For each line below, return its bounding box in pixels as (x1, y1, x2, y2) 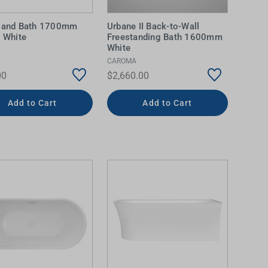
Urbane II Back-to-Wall (106, 20, 200, 32)
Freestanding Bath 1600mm (106, 31, 223, 42)
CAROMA (106, 57, 136, 66)
